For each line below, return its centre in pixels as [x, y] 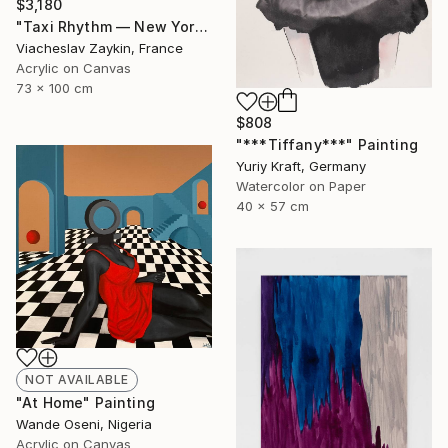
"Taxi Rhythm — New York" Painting [201, 27]
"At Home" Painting [85, 402]
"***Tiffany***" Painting [327, 145]
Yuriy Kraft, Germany [301, 166]
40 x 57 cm [272, 206]
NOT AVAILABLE [77, 379]
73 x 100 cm [54, 88]
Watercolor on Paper [301, 186]
